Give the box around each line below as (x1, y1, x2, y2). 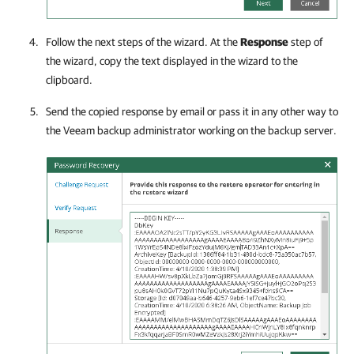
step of (288, 36, 322, 48)
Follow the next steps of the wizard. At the (46, 36, 240, 48)
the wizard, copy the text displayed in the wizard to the (46, 55, 298, 67)
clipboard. (46, 73, 92, 86)
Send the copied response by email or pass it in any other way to (46, 105, 338, 118)
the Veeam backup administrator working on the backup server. (46, 124, 337, 137)
